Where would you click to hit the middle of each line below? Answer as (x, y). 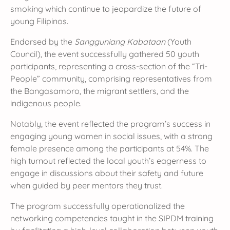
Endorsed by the (42, 42)
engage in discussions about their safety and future (107, 173)
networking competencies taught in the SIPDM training (112, 218)
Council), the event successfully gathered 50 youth (105, 54)
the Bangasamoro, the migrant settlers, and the (100, 91)
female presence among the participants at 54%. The (110, 149)
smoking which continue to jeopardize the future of (106, 9)
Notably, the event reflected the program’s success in (110, 124)
